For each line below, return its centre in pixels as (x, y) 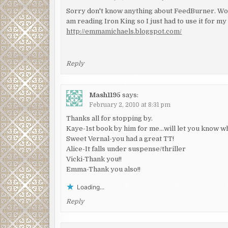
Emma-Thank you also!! (104, 169)
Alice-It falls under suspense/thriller (126, 149)
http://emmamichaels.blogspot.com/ (124, 31)
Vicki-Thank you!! (94, 159)
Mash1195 (105, 95)
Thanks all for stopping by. (110, 119)
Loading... (91, 187)
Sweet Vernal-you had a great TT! (120, 139)
